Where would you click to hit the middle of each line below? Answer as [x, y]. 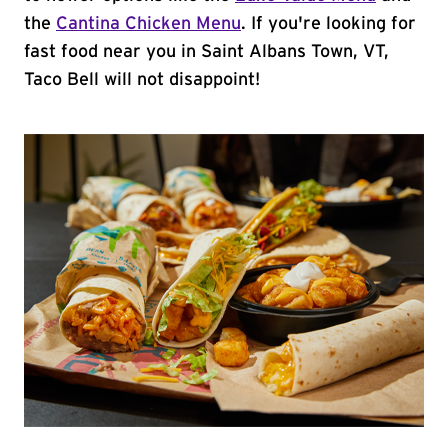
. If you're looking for [328, 24]
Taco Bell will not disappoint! [142, 80]
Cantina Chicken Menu [148, 24]
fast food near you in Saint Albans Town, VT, [206, 52]
